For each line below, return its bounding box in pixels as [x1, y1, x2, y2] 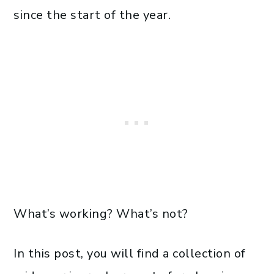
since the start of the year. [13, 7, 174, 24]
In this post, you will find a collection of [13, 245, 246, 262]
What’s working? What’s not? [13, 206, 188, 223]
